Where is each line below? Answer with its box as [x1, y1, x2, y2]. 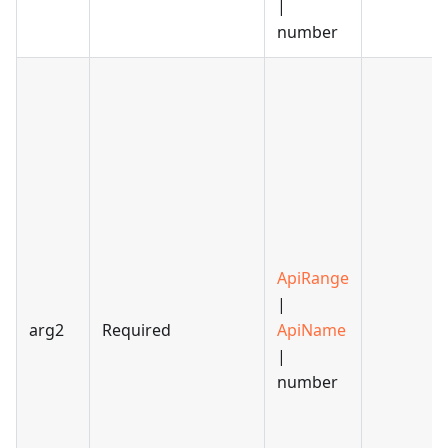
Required [102, 319, 171, 342]
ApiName [277, 319, 346, 342]
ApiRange [277, 267, 349, 290]
